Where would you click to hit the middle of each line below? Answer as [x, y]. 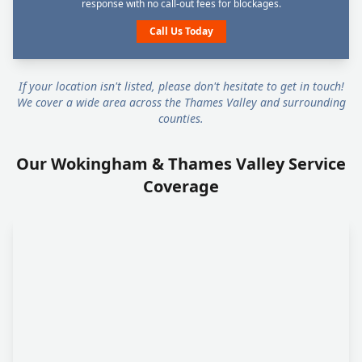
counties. [181, 118]
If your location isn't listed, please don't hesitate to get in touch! [181, 86]
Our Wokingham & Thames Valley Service [181, 164]
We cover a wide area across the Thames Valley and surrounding [181, 102]
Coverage [181, 186]
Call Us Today [181, 31]
